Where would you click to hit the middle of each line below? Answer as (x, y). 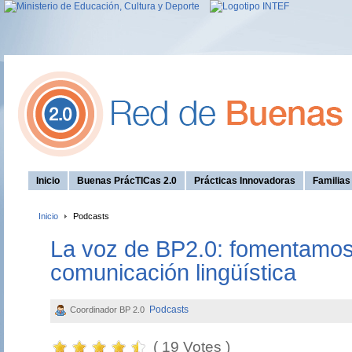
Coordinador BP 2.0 (108, 310)
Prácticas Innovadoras (245, 181)
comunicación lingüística (173, 273)
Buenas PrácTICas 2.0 (127, 181)
